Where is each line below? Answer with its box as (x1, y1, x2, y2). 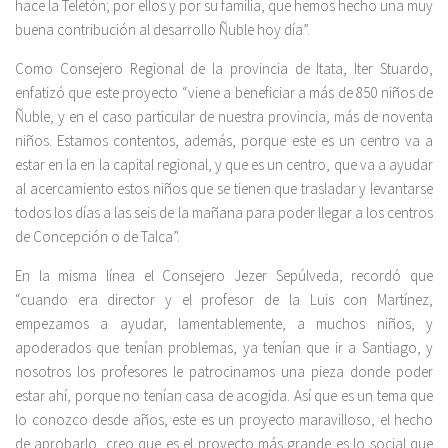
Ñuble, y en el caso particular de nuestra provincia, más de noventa (15, 107, 433, 127)
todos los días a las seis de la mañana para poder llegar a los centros (15, 203, 433, 223)
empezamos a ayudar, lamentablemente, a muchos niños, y (15, 314, 433, 334)
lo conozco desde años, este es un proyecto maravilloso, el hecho (15, 410, 433, 430)
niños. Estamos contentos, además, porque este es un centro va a (15, 131, 433, 151)
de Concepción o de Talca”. (15, 227, 180, 247)
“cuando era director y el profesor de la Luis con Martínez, (15, 290, 433, 310)
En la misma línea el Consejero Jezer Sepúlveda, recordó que (15, 266, 433, 286)
